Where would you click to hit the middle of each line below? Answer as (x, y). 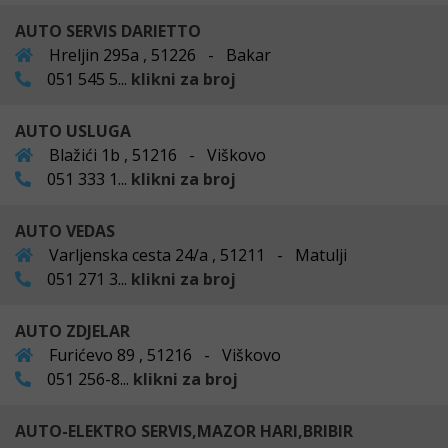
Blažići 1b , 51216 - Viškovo (155, 154)
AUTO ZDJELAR (72, 330)
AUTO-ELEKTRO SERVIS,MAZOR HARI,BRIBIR (184, 430)
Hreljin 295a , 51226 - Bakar (158, 54)
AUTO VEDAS (65, 230)
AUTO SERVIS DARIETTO (108, 30)
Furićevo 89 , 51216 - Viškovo (163, 354)
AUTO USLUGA (73, 130)
